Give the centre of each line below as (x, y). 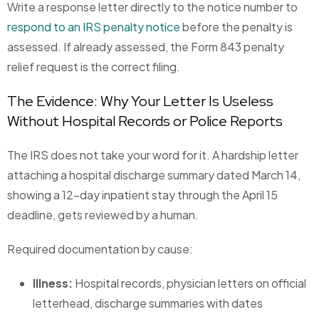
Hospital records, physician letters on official (190, 283)
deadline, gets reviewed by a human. (103, 215)
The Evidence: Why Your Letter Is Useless (140, 101)
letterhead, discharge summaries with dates (148, 303)
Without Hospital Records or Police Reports (145, 121)
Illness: (54, 283)
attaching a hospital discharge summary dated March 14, (154, 175)
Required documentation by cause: (100, 249)
